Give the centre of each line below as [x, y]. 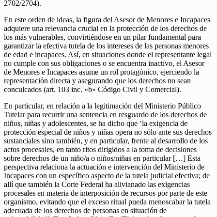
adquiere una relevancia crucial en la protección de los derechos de [105, 29]
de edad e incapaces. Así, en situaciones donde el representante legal [108, 55]
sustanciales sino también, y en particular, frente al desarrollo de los [106, 141]
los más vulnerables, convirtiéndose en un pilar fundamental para [102, 37]
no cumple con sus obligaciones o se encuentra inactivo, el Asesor [104, 63]
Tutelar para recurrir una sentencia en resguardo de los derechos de [105, 115]
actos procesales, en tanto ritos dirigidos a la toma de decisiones [100, 150]
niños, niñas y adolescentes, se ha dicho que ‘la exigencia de [96, 124]
